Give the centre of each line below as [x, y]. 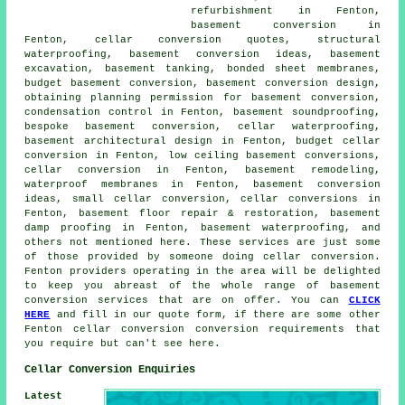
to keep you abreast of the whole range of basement [202, 286]
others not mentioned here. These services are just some [202, 243]
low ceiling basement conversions [271, 156]
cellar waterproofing [306, 127]
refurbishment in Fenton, [286, 11]
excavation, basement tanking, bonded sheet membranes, [202, 69]
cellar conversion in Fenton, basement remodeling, [202, 170]
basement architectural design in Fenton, [160, 141]
